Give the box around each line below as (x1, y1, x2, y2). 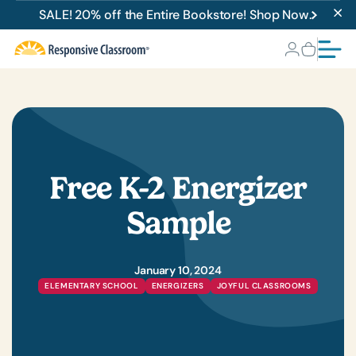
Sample (126, 204, 230, 242)
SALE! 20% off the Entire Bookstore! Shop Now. (39, 6, 311, 23)
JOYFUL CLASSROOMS (216, 281, 311, 291)
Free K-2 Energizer (49, 169, 307, 207)
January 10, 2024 (134, 263, 222, 277)
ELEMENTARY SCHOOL (44, 281, 139, 291)
